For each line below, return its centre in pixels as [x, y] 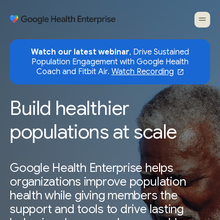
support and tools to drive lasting [97, 209]
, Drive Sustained [159, 52]
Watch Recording [142, 72]
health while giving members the [94, 195]
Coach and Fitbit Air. [73, 72]
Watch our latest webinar [80, 52]
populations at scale [94, 132]
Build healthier [70, 108]
